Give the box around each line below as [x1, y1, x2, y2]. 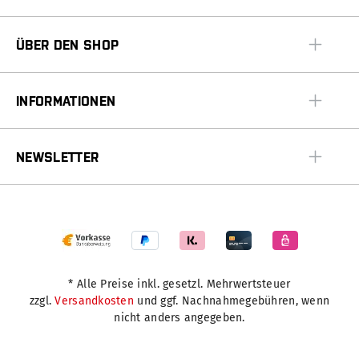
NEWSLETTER [16, 149, 99, 164]
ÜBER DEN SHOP [16, 37, 119, 52]
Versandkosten [54, 294, 135, 308]
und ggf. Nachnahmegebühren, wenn [134, 294, 330, 308]
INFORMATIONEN [16, 93, 116, 108]
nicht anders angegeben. [114, 311, 245, 325]
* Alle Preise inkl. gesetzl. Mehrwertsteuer [68, 277, 291, 291]
